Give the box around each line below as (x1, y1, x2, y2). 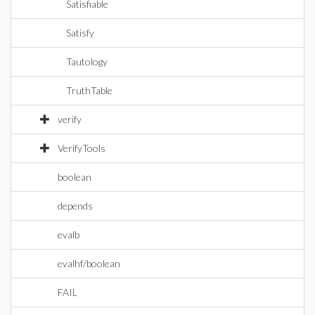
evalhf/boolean (58, 257, 120, 269)
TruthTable (66, 84, 112, 96)
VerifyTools (58, 142, 105, 154)
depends (58, 200, 93, 212)
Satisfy (66, 27, 94, 39)
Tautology (66, 56, 108, 67)
